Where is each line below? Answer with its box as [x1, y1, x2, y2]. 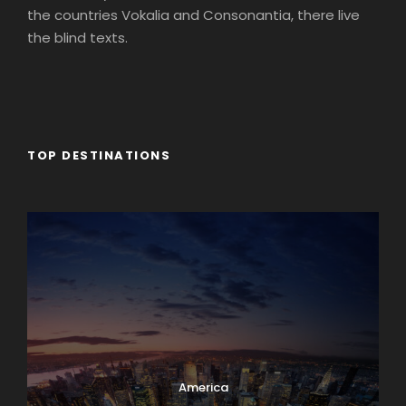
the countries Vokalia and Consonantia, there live [27, 5, 360, 24]
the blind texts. [27, 28, 128, 47]
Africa [185, 192, 221, 209]
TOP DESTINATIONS [27, 147, 170, 164]
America [178, 379, 228, 396]
